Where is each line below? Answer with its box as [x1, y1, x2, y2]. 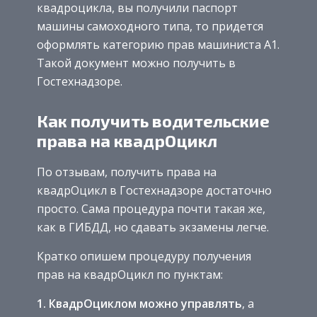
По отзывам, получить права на [37, 163, 217, 180]
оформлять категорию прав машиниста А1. [37, 36, 279, 52]
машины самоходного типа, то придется [37, 18, 263, 34]
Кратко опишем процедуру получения [37, 248, 251, 264]
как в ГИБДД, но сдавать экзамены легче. [37, 219, 269, 235]
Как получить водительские [37, 110, 270, 131]
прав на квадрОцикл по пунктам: [37, 266, 223, 282]
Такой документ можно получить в [37, 54, 236, 71]
